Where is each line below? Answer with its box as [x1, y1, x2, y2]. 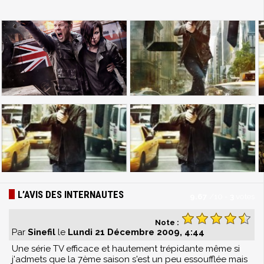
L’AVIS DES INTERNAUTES [18, 189, 124, 200]
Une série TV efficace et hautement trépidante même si [12, 243, 240, 254]
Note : [155, 218, 181, 227]
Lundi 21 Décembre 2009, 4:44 [68, 227, 204, 237]
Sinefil [28, 227, 55, 237]
